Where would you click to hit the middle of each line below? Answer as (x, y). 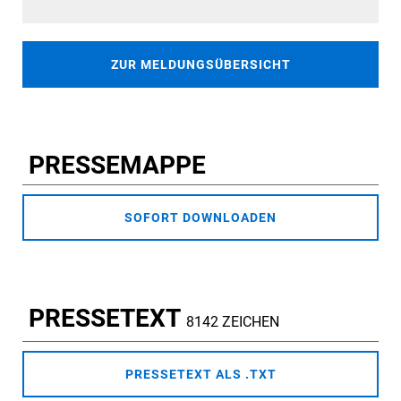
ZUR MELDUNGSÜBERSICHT (200, 65)
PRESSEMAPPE (114, 166)
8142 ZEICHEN (233, 322)
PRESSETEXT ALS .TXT (200, 375)
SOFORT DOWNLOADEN (200, 218)
